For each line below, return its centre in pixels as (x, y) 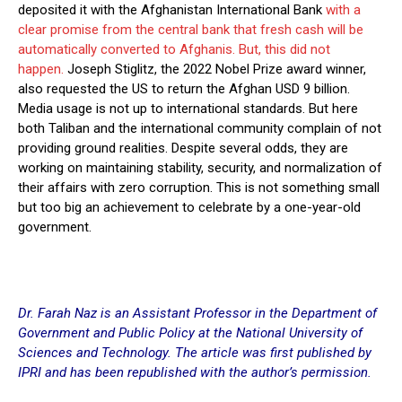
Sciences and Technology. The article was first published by (195, 353)
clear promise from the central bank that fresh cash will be (191, 30)
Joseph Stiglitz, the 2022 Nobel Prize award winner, (215, 70)
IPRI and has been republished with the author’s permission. (195, 373)
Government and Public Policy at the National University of (190, 333)
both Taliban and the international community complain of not (200, 129)
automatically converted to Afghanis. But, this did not (174, 50)
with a (343, 10)
